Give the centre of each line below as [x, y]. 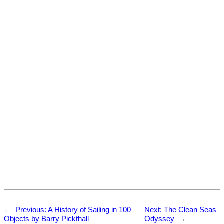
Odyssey [159, 219]
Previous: [32, 210]
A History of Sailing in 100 [89, 210]
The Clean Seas [190, 210]
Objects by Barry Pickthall [46, 219]
